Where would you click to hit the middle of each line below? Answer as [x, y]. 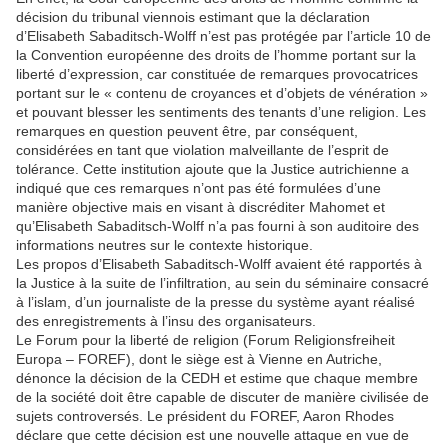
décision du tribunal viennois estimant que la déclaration [193, 17]
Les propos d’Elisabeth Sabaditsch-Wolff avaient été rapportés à [219, 264]
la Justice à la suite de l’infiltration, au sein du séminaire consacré [222, 283]
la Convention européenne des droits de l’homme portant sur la [216, 55]
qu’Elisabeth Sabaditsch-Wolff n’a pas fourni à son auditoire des [217, 226]
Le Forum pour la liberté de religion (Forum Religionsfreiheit [205, 340]
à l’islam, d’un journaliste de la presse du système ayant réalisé [215, 302]
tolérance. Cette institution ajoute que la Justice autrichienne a [212, 169]
